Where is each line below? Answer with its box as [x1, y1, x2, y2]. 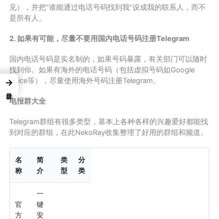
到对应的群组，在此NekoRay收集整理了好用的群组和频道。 [9, 128, 208, 137]
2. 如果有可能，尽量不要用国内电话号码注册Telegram [9, 34, 190, 43]
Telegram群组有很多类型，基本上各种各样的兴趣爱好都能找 [9, 117, 209, 126]
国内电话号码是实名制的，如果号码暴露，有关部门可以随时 [9, 54, 208, 64]
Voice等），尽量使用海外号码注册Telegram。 [9, 76, 161, 85]
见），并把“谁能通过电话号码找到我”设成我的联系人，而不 [9, 2, 206, 12]
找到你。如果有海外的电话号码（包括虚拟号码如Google [9, 65, 195, 74]
